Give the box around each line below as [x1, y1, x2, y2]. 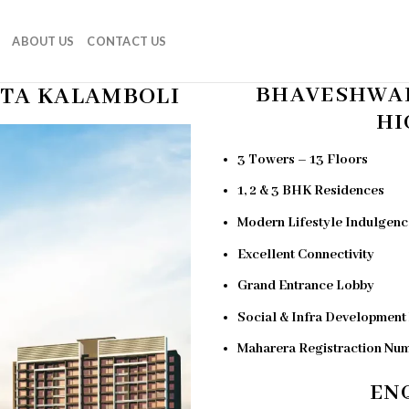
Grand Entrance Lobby [236, 278, 374, 295]
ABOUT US [12, 34, 75, 48]
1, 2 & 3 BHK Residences [236, 183, 384, 200]
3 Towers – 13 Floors [236, 151, 368, 168]
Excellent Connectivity [236, 246, 374, 263]
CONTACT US [87, 34, 167, 48]
